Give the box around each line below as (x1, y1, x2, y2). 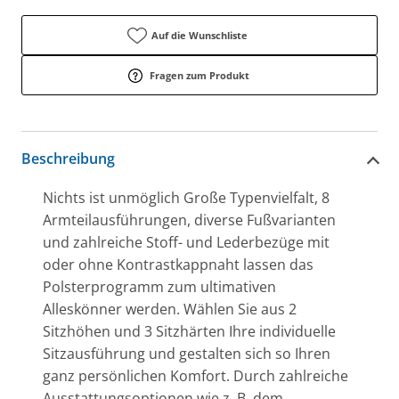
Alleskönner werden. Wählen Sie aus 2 (43, 298, 297, 319)
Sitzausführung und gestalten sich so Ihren (43, 343, 330, 363)
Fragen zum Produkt (150, 68, 249, 82)
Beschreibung (21, 149, 115, 169)
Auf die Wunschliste (151, 28, 248, 42)
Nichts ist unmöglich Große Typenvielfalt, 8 (43, 187, 330, 208)
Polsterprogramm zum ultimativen (43, 276, 276, 297)
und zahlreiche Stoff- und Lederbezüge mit (43, 232, 330, 252)
